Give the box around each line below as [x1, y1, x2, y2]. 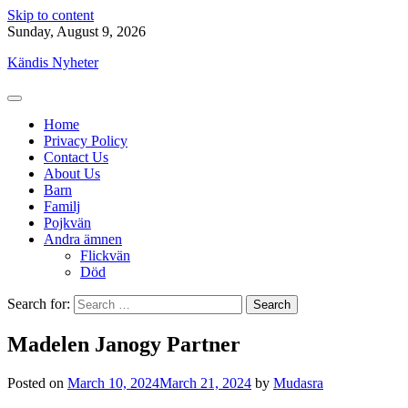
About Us [44, 166, 100, 181]
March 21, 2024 [159, 374, 251, 391]
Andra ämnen [44, 231, 122, 247]
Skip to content [7, 7, 94, 23]
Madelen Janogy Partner [7, 331, 240, 356]
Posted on [7, 374, 67, 391]
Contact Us [44, 149, 108, 165]
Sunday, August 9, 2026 [7, 24, 146, 39]
